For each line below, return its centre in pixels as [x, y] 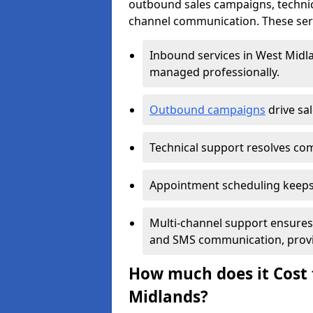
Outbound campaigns [208, 110]
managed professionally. [216, 72]
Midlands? [168, 297]
